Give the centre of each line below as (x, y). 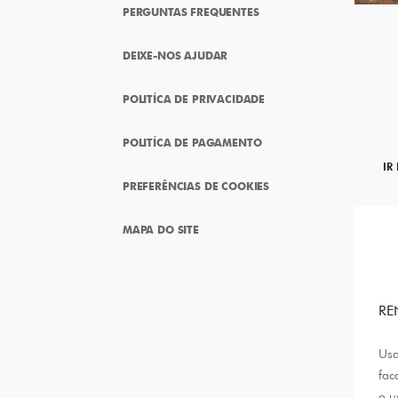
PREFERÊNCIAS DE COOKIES (196, 186)
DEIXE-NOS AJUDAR (175, 55)
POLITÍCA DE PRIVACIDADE (194, 99)
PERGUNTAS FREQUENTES (191, 12)
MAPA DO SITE (161, 229)
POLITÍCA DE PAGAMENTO (192, 142)
